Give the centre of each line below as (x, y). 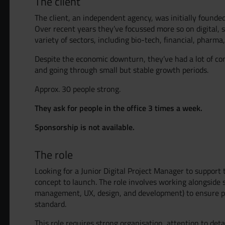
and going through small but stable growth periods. (121, 70)
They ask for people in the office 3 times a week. (118, 108)
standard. (50, 204)
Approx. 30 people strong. (77, 89)
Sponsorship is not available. (84, 127)
